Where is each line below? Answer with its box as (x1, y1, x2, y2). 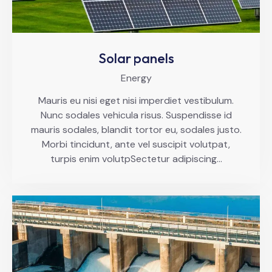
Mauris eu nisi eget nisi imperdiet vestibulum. (38, 93, 234, 107)
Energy (120, 71, 152, 84)
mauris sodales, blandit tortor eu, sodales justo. (30, 123, 242, 136)
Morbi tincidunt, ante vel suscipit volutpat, (42, 137, 230, 151)
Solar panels (98, 49, 174, 67)
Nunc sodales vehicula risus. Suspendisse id (40, 108, 232, 121)
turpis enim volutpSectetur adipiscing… (50, 152, 222, 165)
